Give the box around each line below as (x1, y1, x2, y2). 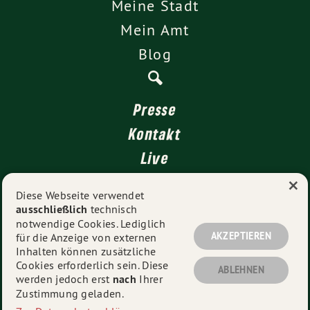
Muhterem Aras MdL (64, 281, 162, 296)
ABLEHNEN (217, 264, 264, 277)
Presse (134, 100, 176, 120)
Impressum (120, 203, 190, 224)
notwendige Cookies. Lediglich (16, 217, 165, 231)
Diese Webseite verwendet (16, 188, 145, 203)
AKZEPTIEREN (210, 230, 272, 243)
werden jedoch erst (16, 272, 113, 286)
